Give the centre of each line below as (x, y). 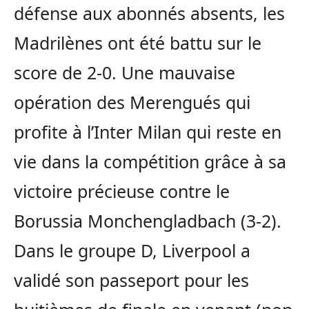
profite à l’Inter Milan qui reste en (148, 132)
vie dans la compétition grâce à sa (150, 162)
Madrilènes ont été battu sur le (138, 43)
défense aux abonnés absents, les (149, 13)
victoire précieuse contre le (122, 191)
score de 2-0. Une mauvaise (124, 73)
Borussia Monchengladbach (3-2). (148, 221)
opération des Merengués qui (132, 102)
